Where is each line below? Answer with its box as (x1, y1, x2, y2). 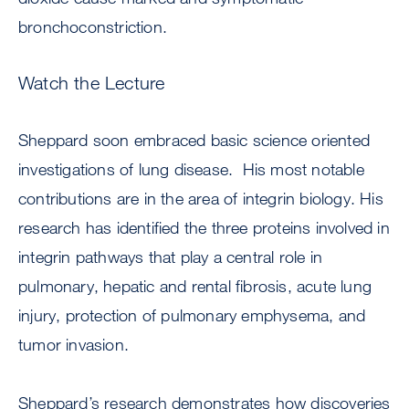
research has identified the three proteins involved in (18, 217, 390, 238)
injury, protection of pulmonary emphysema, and (18, 305, 366, 326)
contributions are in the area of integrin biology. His (18, 188, 383, 209)
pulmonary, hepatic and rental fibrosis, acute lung (18, 276, 372, 297)
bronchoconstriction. (18, 16, 167, 37)
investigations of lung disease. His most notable (18, 159, 364, 180)
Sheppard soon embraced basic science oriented (18, 130, 371, 151)
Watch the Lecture (18, 72, 165, 95)
